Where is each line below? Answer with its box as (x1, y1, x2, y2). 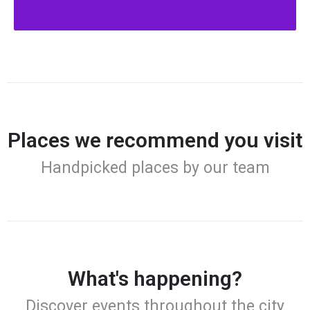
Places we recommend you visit (8, 127, 302, 152)
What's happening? (68, 266, 242, 291)
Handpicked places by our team (40, 158, 270, 177)
